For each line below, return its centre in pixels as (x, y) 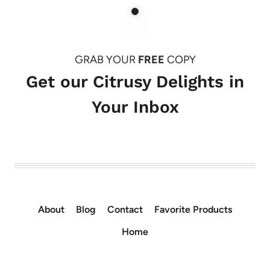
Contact (125, 209)
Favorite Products (193, 209)
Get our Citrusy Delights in (135, 81)
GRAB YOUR (106, 59)
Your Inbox (135, 107)
